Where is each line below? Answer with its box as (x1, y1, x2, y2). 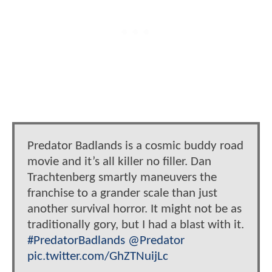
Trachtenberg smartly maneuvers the (27, 171, 217, 184)
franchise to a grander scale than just (27, 186, 217, 200)
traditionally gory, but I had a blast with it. (27, 218, 244, 231)
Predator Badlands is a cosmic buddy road (27, 139, 243, 152)
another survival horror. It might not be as (27, 202, 242, 216)
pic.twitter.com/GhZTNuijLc (27, 250, 168, 263)
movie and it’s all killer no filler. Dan (27, 155, 211, 168)
